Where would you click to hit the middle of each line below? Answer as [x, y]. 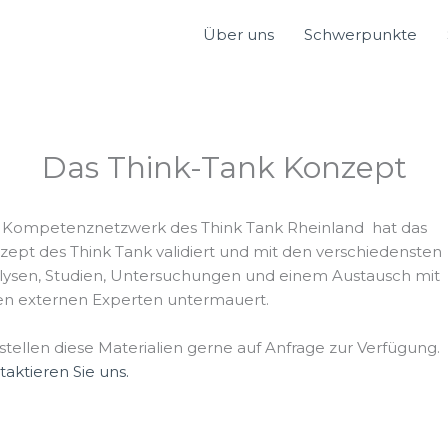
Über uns [238, 34]
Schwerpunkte [360, 34]
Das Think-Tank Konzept [224, 168]
